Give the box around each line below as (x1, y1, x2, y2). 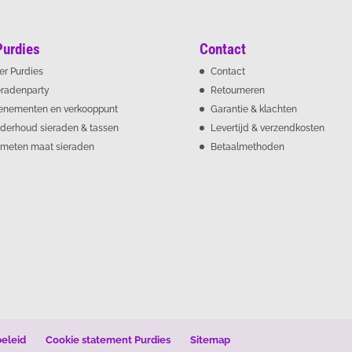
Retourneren (210, 85, 265, 97)
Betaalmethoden (210, 141, 284, 153)
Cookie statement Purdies (46, 333, 171, 346)
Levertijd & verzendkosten (210, 123, 324, 134)
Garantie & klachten (210, 104, 297, 115)
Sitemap (190, 333, 231, 346)
